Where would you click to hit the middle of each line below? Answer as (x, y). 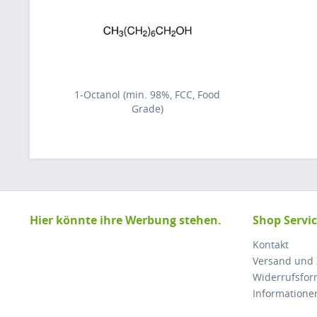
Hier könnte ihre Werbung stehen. (126, 220)
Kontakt (271, 244)
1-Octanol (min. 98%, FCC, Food (147, 94)
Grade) (147, 109)
